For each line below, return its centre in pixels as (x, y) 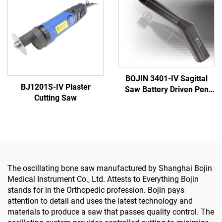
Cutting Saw (55, 98)
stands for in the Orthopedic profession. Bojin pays (96, 190)
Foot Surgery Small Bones (166, 122)
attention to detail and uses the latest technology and (100, 201)
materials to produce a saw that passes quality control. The (111, 212)
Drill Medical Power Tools (166, 101)
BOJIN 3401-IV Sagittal (166, 79)
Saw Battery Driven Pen (166, 90)
